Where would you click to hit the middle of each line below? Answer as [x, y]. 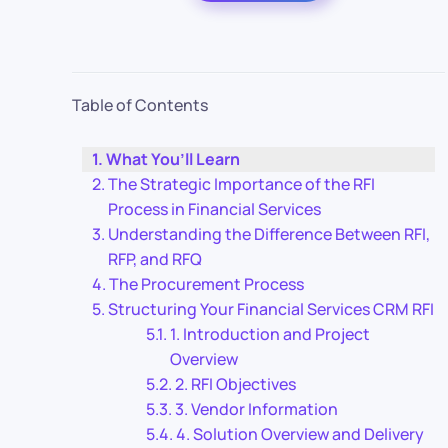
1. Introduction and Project [270, 334]
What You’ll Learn [173, 159]
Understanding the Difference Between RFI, [269, 234]
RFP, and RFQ [155, 259]
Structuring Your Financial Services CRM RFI [271, 309]
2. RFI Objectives [236, 384]
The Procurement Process [207, 284]
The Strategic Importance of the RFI [242, 184]
